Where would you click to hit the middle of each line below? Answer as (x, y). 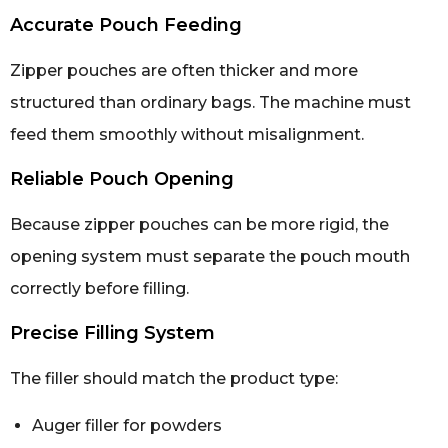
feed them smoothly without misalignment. (187, 134)
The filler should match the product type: (174, 379)
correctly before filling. (99, 288)
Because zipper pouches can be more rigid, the (199, 224)
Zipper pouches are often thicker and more (184, 70)
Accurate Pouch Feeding (126, 24)
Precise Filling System (112, 333)
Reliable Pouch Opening (122, 178)
